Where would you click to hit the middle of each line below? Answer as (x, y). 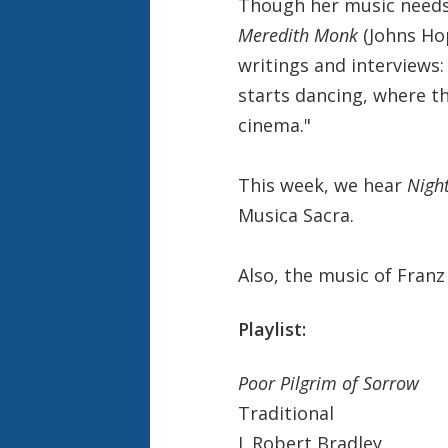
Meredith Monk (300, 34)
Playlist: (271, 328)
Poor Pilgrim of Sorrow (328, 382)
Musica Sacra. (295, 214)
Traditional (285, 412)
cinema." (274, 124)
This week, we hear (322, 184)
